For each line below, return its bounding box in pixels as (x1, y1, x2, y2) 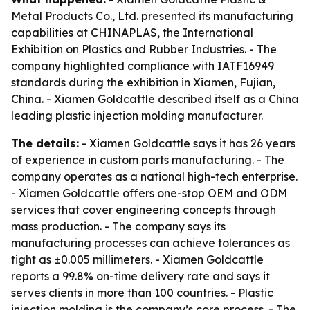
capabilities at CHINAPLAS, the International (11, 26, 253, 39)
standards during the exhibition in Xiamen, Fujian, (11, 75, 275, 89)
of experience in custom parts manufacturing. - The (11, 153, 284, 167)
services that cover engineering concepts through (11, 203, 276, 217)
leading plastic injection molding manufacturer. (11, 109, 263, 122)
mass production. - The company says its (11, 219, 226, 233)
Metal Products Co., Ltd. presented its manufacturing (11, 9, 293, 23)
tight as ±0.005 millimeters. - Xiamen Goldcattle (11, 253, 264, 266)
